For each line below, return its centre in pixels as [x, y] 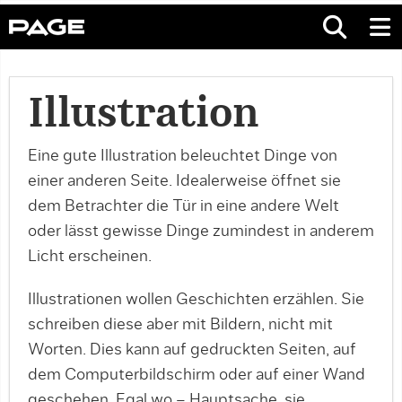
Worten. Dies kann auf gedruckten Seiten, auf [192, 350]
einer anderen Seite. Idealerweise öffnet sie [184, 181]
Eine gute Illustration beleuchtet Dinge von [183, 156]
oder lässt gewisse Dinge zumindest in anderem [201, 232]
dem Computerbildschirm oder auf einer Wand [197, 375]
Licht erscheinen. [90, 257]
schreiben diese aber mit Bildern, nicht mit [180, 325]
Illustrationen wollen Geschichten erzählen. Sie [196, 300]
